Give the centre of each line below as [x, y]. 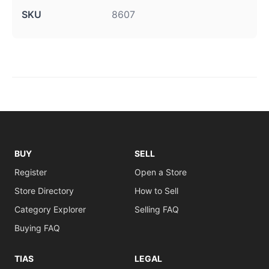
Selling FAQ [157, 209]
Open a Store [161, 172]
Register [31, 172]
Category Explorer [50, 209]
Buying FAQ [37, 228]
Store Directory [44, 191]
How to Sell [156, 191]
